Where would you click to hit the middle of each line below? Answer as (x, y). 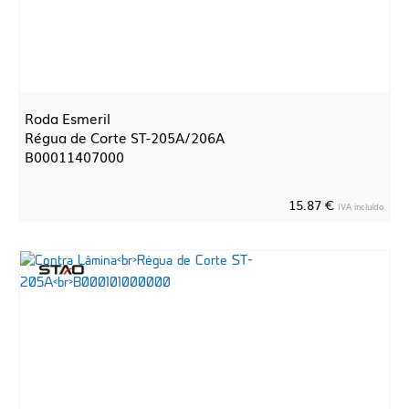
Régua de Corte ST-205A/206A (125, 137)
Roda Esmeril (68, 118)
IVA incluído (361, 206)
